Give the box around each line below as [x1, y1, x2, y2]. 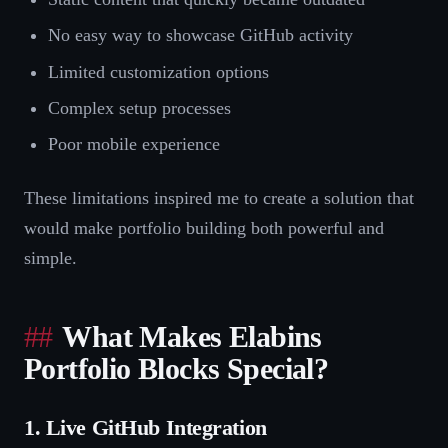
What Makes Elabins [62, 321, 322, 354]
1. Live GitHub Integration [24, 416, 267, 441]
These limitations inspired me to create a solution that [24, 188, 414, 209]
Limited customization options [48, 61, 269, 82]
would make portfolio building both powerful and [24, 218, 384, 239]
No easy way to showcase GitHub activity [48, 25, 353, 46]
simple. [24, 248, 77, 269]
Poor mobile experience [48, 134, 220, 155]
